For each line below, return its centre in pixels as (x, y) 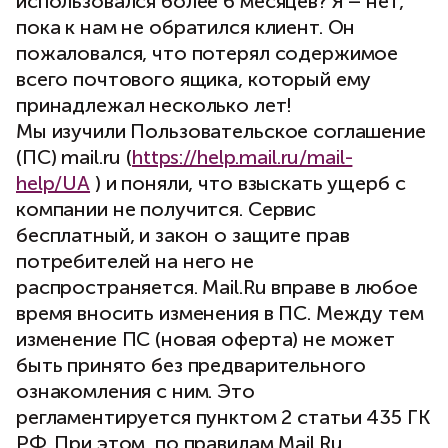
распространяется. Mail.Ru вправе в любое (217, 287)
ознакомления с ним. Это (135, 391)
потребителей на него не (135, 261)
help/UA (53, 183)
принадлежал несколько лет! (154, 105)
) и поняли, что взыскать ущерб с (248, 183)
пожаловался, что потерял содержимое (207, 53)
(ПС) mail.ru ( (74, 157)
